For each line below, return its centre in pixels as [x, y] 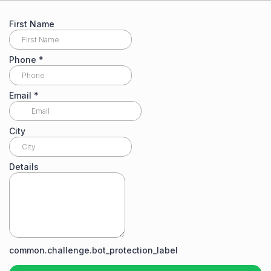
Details [24, 167]
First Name [32, 24]
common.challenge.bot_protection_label [93, 250]
